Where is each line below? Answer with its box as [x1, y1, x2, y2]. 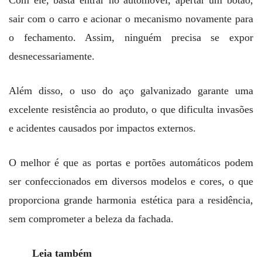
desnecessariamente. [9, 50, 95, 63]
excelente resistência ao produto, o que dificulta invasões [9, 104, 253, 116]
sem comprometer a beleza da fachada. [9, 213, 174, 225]
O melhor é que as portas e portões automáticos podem [9, 157, 253, 169]
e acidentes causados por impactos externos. [9, 122, 196, 135]
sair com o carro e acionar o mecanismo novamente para [9, 13, 253, 25]
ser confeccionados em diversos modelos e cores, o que [9, 175, 253, 188]
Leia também [32, 247, 92, 260]
